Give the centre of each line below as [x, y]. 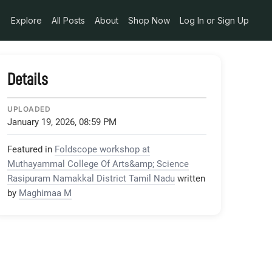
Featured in [30, 149]
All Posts [68, 20]
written [191, 178]
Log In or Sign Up [214, 20]
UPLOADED [29, 109]
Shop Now [149, 20]
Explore [26, 20]
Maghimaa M [45, 193]
